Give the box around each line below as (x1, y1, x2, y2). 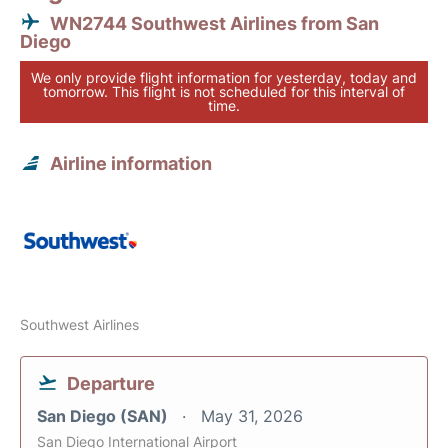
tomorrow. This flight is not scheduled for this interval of (43, 83, 405, 101)
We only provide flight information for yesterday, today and (31, 69, 417, 87)
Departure (67, 373, 155, 395)
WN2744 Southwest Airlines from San (50, 13, 379, 35)
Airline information (50, 153, 212, 175)
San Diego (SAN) (37, 406, 172, 427)
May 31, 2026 (201, 406, 303, 427)
